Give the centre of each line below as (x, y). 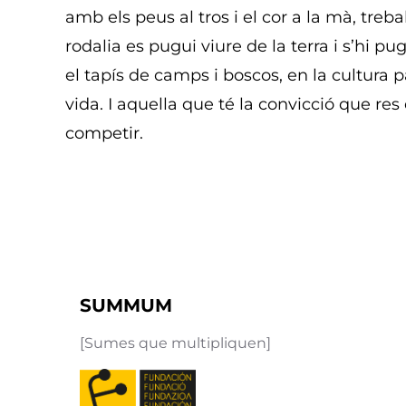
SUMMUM (126, 305)
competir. (104, 133)
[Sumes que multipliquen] (175, 343)
